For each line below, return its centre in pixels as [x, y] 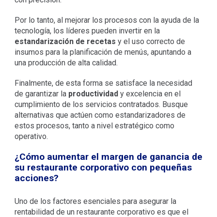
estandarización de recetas [65, 41]
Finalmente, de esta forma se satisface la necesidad [103, 83]
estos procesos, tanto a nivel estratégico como [94, 125]
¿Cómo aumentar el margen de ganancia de [108, 156]
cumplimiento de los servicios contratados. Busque [101, 104]
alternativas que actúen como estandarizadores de [100, 115]
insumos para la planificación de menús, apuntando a [103, 52]
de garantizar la [41, 93]
